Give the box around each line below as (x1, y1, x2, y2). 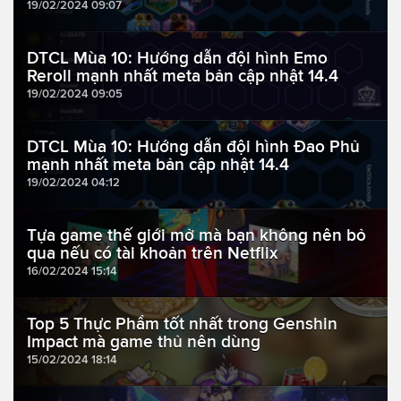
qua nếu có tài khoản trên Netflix (27, 243, 277, 263)
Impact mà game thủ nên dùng (27, 332, 260, 352)
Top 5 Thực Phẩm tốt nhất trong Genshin (27, 314, 337, 334)
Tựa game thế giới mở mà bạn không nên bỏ (27, 226, 366, 245)
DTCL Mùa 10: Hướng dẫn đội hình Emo (27, 48, 328, 68)
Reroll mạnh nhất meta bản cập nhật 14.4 (27, 66, 338, 86)
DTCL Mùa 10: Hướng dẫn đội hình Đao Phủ (27, 137, 360, 157)
